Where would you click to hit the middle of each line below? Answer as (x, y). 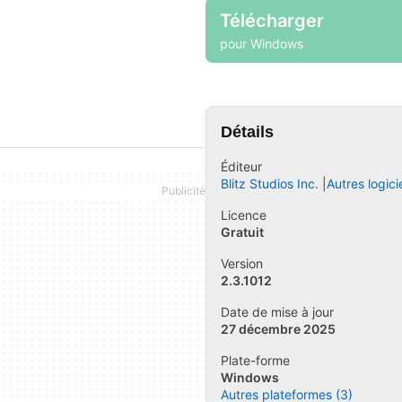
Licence (244, 215)
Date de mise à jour (277, 312)
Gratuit (242, 232)
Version (242, 263)
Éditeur (241, 166)
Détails (247, 132)
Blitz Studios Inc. (270, 184)
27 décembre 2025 (278, 329)
